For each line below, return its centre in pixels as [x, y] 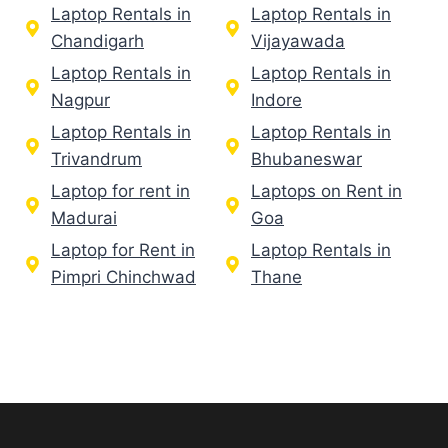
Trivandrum [96, 159]
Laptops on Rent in [326, 191]
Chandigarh [97, 41]
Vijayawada [298, 41]
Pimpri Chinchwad [123, 277]
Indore [276, 100]
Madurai [84, 218]
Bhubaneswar [306, 159]
